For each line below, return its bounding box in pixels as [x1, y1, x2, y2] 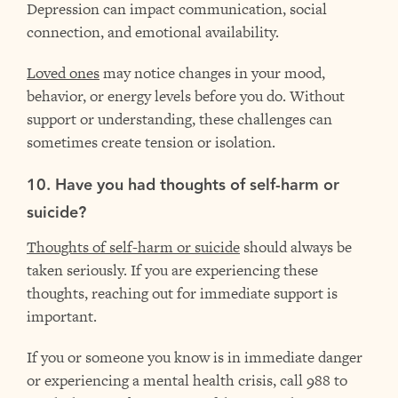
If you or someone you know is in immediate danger [27, 346, 362, 368]
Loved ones [27, 62, 99, 84]
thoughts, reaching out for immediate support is [27, 283, 338, 304]
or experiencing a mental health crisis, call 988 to [27, 370, 347, 391]
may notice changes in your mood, [99, 62, 325, 84]
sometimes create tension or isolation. [27, 131, 275, 153]
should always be [240, 236, 352, 258]
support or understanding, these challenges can [27, 108, 332, 130]
